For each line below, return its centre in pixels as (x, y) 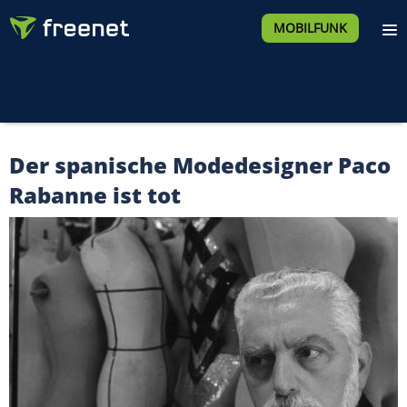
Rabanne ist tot (95, 195)
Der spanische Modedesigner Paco (200, 165)
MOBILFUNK (310, 28)
